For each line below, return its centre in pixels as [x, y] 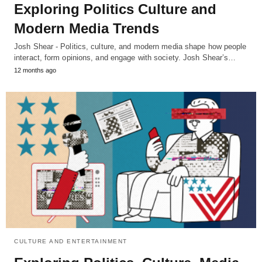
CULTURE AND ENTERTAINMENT [71, 241]
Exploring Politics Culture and [115, 9]
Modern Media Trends [87, 29]
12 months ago [35, 70]
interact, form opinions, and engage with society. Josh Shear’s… [125, 58]
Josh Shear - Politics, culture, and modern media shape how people [130, 47]
